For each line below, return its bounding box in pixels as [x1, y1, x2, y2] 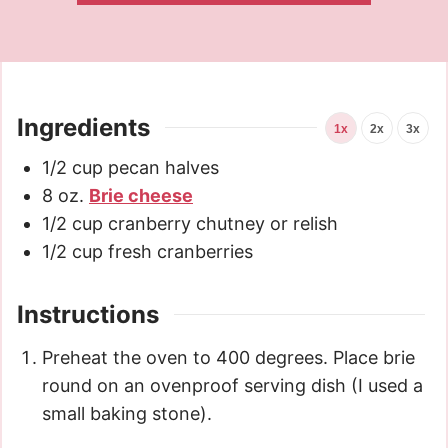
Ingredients [17, 112, 150, 142]
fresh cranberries [108, 240, 253, 262]
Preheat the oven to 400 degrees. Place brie [42, 346, 415, 368]
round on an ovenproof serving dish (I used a [42, 374, 423, 396]
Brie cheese [89, 184, 193, 206]
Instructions [17, 299, 159, 329]
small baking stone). [42, 402, 212, 424]
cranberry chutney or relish [108, 212, 338, 234]
